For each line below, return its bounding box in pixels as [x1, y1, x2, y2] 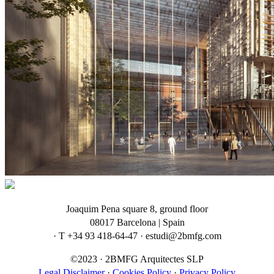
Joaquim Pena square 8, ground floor [66, 203, 208, 214]
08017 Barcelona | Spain [89, 217, 185, 228]
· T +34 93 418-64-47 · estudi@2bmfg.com [53, 230, 221, 241]
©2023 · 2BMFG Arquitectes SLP [70, 253, 204, 264]
